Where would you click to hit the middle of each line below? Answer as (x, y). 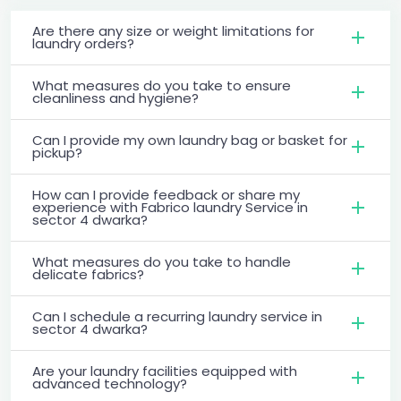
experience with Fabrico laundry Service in (170, 207)
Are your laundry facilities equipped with (165, 371)
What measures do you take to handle (162, 261)
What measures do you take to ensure (162, 85)
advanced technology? (110, 383)
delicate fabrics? (88, 274)
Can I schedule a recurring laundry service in (177, 316)
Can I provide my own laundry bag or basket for (190, 140)
